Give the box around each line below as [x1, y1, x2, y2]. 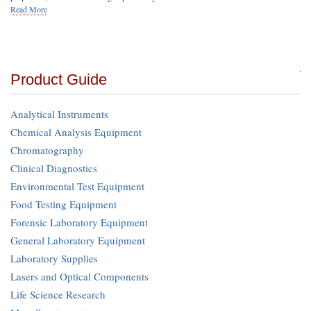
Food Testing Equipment [10, 197, 117, 211]
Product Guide [10, 71, 107, 88]
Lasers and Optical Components [10, 269, 149, 283]
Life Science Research [10, 287, 106, 301]
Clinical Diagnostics [10, 161, 97, 175]
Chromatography [10, 143, 84, 157]
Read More [10, 3, 47, 15]
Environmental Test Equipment [10, 179, 144, 193]
